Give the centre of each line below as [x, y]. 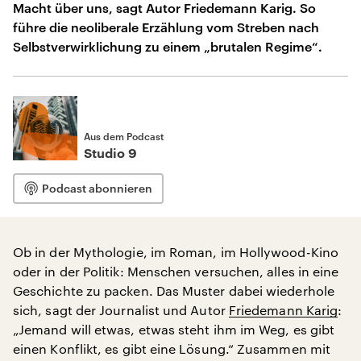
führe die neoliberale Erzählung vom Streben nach [166, 27]
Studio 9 [110, 154]
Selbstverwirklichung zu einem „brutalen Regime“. [168, 46]
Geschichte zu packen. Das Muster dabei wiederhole [174, 290]
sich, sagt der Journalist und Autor [121, 310]
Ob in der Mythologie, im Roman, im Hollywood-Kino [176, 252]
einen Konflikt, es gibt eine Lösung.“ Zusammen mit [172, 349]
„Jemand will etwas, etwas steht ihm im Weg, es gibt [174, 329]
